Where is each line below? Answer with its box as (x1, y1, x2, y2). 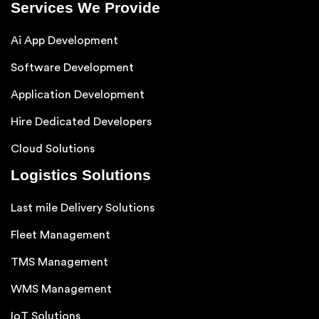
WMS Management (11, 283, 112, 295)
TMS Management (11, 256, 108, 268)
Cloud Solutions (11, 142, 95, 155)
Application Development (11, 88, 145, 100)
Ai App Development (11, 34, 118, 46)
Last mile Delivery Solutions (11, 202, 155, 214)
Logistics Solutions (11, 166, 151, 183)
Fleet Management (11, 229, 110, 241)
